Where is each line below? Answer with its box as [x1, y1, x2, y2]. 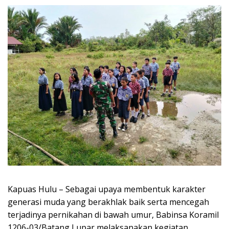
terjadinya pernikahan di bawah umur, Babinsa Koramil [8, 209, 219, 220]
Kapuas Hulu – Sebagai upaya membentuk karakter [8, 183, 205, 195]
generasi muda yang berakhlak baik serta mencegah [8, 196, 209, 208]
